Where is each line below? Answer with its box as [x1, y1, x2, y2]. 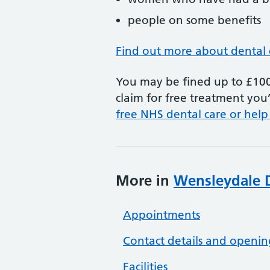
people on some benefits [128, 13, 261, 27]
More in [116, 172, 174, 189]
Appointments [123, 208, 200, 222]
